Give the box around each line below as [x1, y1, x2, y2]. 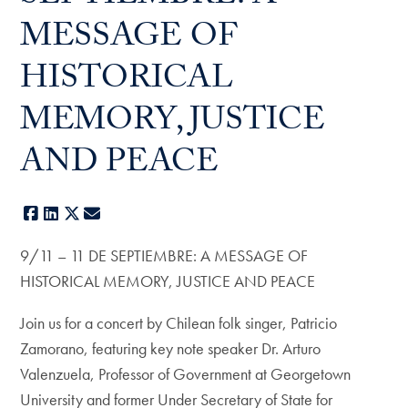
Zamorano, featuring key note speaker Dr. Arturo [20, 338, 321, 359]
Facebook [40, 203, 103, 224]
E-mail [102, 203, 143, 224]
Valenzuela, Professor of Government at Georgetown [20, 363, 352, 384]
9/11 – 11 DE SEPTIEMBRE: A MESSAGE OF [20, 245, 309, 266]
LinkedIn [61, 203, 113, 224]
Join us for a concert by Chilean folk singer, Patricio [20, 312, 338, 333]
